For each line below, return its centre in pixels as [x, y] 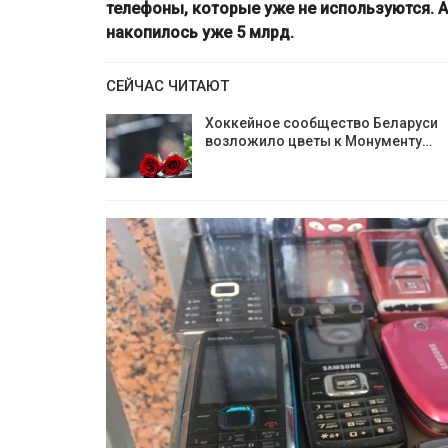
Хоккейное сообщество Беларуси [321, 123]
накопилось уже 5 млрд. [200, 32]
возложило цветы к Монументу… [318, 141]
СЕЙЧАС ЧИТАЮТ [167, 86]
